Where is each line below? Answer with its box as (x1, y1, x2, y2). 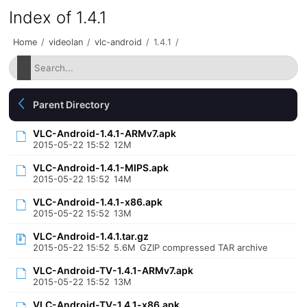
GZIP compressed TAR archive (140, 242, 269, 253)
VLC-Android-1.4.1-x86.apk (33, 196, 163, 208)
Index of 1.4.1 (9, 8, 108, 27)
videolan (49, 37, 84, 47)
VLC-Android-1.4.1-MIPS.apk (33, 162, 169, 173)
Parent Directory (33, 99, 110, 110)
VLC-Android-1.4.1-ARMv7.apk (33, 127, 177, 139)
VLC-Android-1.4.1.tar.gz (33, 230, 149, 242)
